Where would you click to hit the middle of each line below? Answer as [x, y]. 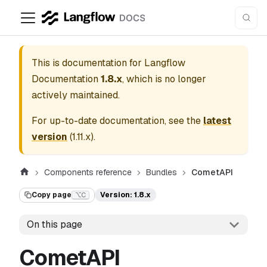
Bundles [161, 172]
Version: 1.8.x [125, 195]
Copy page [52, 195]
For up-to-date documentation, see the [117, 121]
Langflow [165, 63]
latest [217, 121]
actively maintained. [76, 95]
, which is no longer [164, 79]
